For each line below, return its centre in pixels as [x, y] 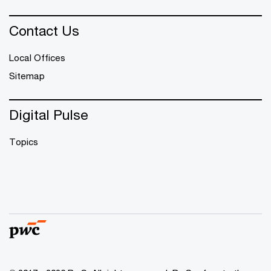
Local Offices [37, 57]
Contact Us [44, 30]
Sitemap [27, 75]
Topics [24, 141]
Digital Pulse [49, 114]
